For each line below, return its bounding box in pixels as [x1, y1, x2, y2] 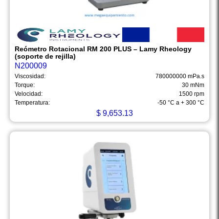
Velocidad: [15, 90, 43, 98]
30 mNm [182, 82, 204, 89]
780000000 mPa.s [155, 73, 204, 80]
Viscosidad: [15, 73, 45, 80]
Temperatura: [15, 99, 50, 107]
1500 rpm [179, 90, 204, 98]
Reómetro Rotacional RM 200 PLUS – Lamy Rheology [15, 45, 192, 53]
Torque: [15, 82, 35, 89]
